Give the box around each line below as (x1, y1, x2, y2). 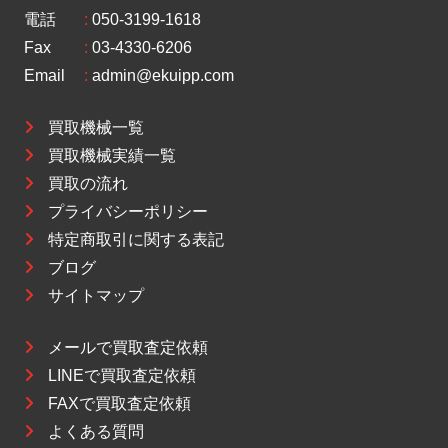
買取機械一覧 (48, 119, 144, 137)
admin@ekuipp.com (92, 67, 234, 85)
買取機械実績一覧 (48, 147, 176, 165)
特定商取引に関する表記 (48, 231, 224, 249)
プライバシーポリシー (48, 203, 208, 221)
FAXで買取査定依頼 (48, 395, 191, 413)
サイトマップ (48, 287, 144, 305)
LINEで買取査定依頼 (48, 367, 196, 385)
